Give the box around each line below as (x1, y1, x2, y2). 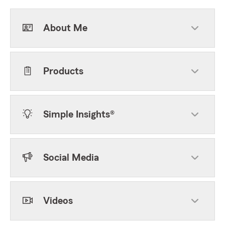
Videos (43, 196, 73, 206)
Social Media (43, 153, 99, 163)
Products (43, 66, 83, 76)
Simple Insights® (43, 109, 115, 120)
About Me (43, 23, 87, 33)
